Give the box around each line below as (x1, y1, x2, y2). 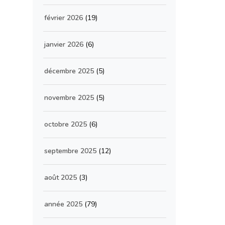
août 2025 (44, 173, 77, 182)
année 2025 (44, 199, 82, 209)
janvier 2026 (44, 40, 83, 49)
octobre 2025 (44, 120, 87, 129)
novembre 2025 (44, 93, 94, 102)
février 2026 (44, 13, 83, 23)
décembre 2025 (44, 66, 94, 76)
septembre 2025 (44, 146, 96, 156)
